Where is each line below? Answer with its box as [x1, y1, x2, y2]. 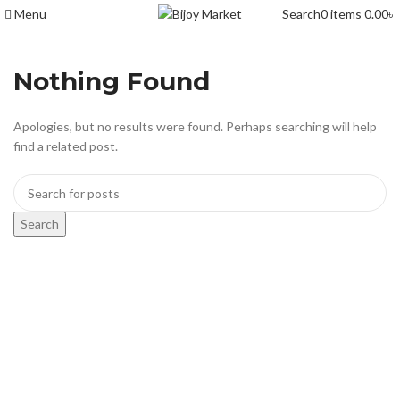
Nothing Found [13, 66, 210, 96]
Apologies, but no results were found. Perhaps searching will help [13, 119, 377, 134]
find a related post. [13, 138, 118, 154]
